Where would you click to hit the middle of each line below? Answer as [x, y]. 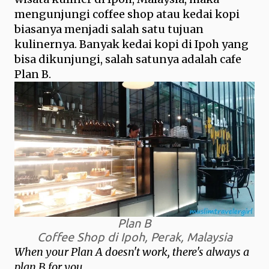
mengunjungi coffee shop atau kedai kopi [127, 14]
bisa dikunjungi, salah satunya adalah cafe [128, 59]
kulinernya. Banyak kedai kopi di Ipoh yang [131, 44]
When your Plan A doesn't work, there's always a [132, 252]
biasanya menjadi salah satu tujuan [109, 29]
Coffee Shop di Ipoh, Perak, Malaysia [134, 237]
